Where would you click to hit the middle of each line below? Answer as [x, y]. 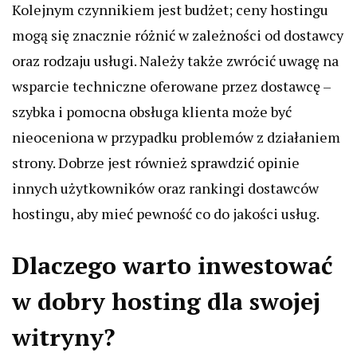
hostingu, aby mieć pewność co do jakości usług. [166, 214]
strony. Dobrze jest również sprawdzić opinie [156, 163]
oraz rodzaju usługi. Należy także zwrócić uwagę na [175, 61]
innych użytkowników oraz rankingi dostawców [165, 188]
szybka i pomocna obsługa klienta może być [152, 112]
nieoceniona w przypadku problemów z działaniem [176, 137]
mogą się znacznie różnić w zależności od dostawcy [178, 35]
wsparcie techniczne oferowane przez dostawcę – [171, 86]
